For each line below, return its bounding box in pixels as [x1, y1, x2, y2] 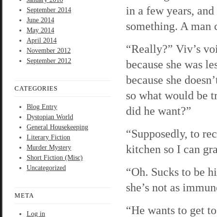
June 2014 [27, 16, 54, 24]
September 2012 [27, 57, 71, 64]
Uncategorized [27, 164, 66, 171]
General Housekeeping [27, 124, 88, 131]
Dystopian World [27, 113, 73, 121]
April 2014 [27, 37, 57, 44]
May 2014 [27, 27, 54, 34]
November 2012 [27, 47, 71, 54]
